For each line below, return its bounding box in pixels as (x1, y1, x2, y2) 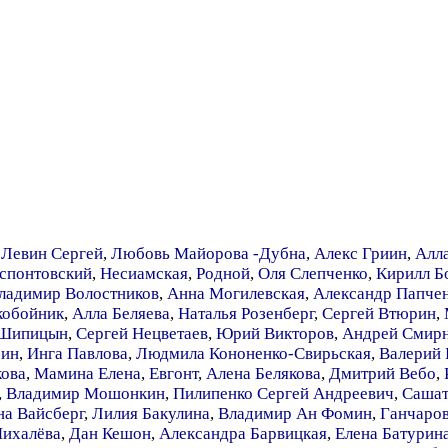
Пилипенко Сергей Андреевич (173, 384, 394, 403)
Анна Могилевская (167, 284, 305, 303)
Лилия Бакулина (92, 404, 210, 423)
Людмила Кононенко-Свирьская (136, 344, 371, 363)
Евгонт (149, 364, 198, 383)
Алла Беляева (72, 304, 170, 323)
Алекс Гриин (314, 244, 407, 263)
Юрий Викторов (216, 324, 334, 343)
